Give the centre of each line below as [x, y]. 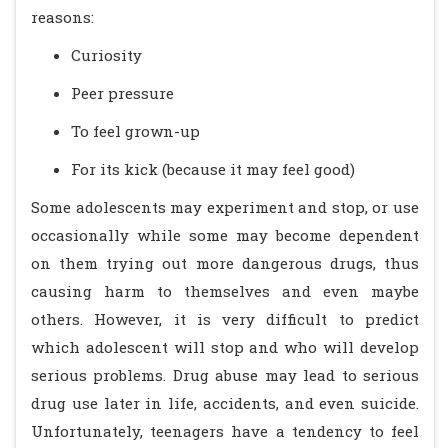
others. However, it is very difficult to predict [225, 319]
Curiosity [106, 55]
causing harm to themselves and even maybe [225, 291]
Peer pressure [122, 93]
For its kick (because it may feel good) [213, 169]
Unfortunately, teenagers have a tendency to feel [225, 431]
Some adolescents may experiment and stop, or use [225, 207]
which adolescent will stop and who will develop [225, 347]
